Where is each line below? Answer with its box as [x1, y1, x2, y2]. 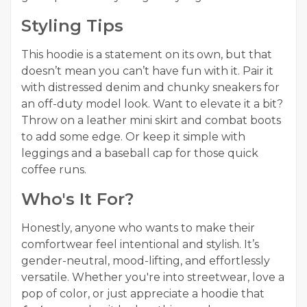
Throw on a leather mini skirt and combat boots [21, 114, 281, 127]
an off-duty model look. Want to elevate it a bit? [21, 97, 283, 110]
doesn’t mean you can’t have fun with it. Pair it [21, 64, 273, 77]
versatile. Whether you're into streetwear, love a [21, 271, 284, 284]
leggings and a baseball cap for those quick [21, 147, 258, 160]
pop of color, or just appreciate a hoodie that [21, 287, 265, 300]
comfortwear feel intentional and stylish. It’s [21, 238, 259, 251]
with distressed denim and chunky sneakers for [21, 81, 280, 94]
